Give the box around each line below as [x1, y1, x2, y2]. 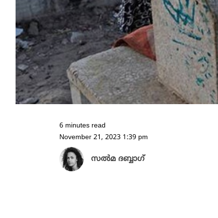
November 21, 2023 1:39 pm [59, 133, 148, 142]
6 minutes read [59, 122, 106, 130]
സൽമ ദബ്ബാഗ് [91, 154, 145, 164]
